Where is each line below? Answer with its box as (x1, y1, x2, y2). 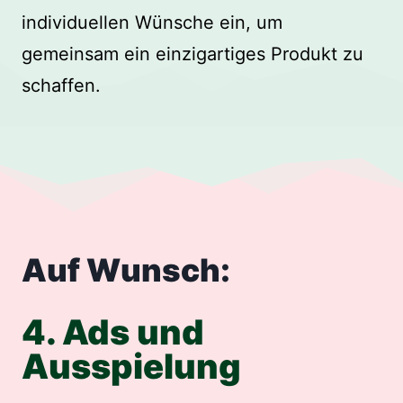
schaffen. (22, 74, 101, 96)
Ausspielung (22, 345, 241, 388)
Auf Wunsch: (22, 250, 230, 289)
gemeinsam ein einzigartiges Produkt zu (22, 42, 363, 65)
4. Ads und (22, 311, 204, 354)
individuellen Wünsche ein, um (22, 11, 282, 33)
